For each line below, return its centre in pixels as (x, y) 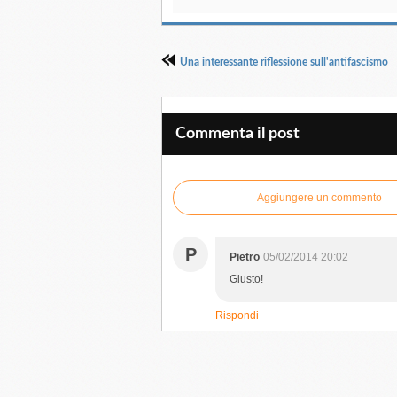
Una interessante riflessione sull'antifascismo (284, 62)
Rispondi (237, 315)
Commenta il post (237, 134)
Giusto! (246, 279)
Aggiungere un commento (319, 198)
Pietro (245, 257)
